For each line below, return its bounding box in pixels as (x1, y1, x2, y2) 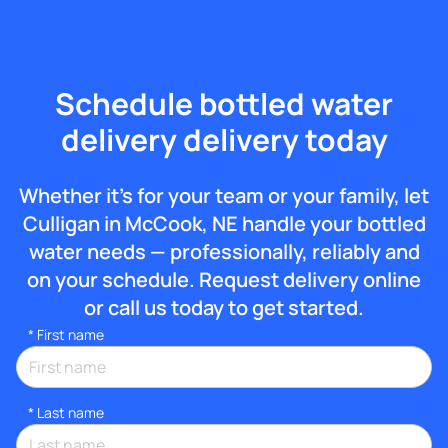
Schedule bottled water (55, 83, 393, 125)
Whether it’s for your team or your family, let (19, 182, 429, 210)
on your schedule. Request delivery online (27, 266, 421, 294)
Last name (37, 403, 104, 423)
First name (37, 325, 104, 345)
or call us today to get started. (84, 294, 364, 322)
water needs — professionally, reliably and (28, 238, 420, 266)
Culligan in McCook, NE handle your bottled (22, 210, 426, 238)
